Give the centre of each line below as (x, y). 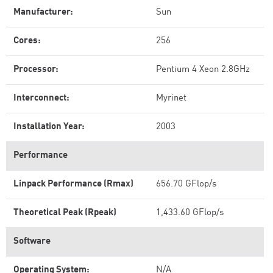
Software (32, 242)
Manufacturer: (43, 12)
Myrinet (171, 98)
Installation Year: (49, 127)
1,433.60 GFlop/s (190, 213)
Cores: (27, 41)
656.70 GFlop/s (186, 184)
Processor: (36, 70)
